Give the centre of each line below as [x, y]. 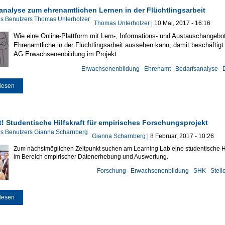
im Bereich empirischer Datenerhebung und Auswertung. [91, 156]
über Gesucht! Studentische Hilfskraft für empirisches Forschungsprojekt [112, 198]
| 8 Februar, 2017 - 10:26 [180, 136]
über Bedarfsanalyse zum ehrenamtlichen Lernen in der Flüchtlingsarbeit [114, 86]
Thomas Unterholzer [122, 23]
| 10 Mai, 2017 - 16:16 [180, 23]
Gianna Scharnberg [119, 136]
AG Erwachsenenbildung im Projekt [66, 54]
